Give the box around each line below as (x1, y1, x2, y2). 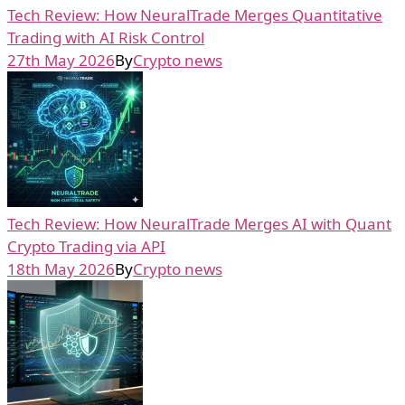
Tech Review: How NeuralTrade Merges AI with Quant (7, 212, 391, 234)
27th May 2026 (7, 49, 115, 71)
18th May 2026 (7, 258, 115, 279)
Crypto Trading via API (7, 235, 165, 257)
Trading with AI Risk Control (7, 26, 204, 48)
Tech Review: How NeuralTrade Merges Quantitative (7, 4, 382, 25)
